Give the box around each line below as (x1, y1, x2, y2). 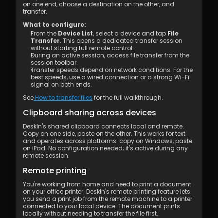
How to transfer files (34, 93, 92, 102)
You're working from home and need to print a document (23, 180, 191, 188)
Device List (58, 29, 93, 37)
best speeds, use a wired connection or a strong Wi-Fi (31, 73, 189, 81)
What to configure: (23, 20, 86, 29)
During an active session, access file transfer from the (31, 51, 189, 59)
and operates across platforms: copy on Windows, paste (23, 137, 192, 145)
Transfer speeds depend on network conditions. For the (31, 66, 193, 74)
